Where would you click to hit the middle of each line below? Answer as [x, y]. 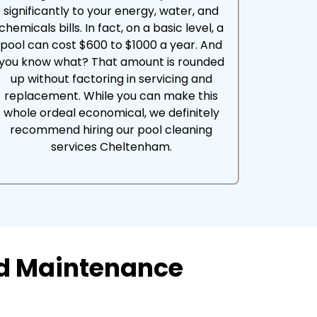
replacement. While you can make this [111, 96]
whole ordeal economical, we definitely [111, 113]
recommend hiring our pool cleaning [111, 130]
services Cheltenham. [111, 147]
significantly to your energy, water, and [111, 11]
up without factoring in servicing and [111, 79]
